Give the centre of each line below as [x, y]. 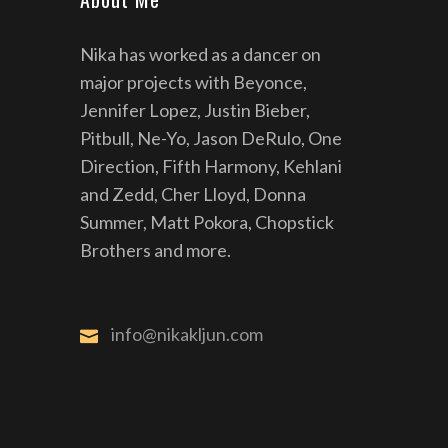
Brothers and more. [155, 250]
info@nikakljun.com [187, 333]
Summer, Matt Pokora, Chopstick [207, 222]
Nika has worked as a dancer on [200, 54]
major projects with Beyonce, [193, 82]
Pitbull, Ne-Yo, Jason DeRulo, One [211, 138]
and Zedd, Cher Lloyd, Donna [193, 194]
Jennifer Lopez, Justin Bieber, [195, 110]
